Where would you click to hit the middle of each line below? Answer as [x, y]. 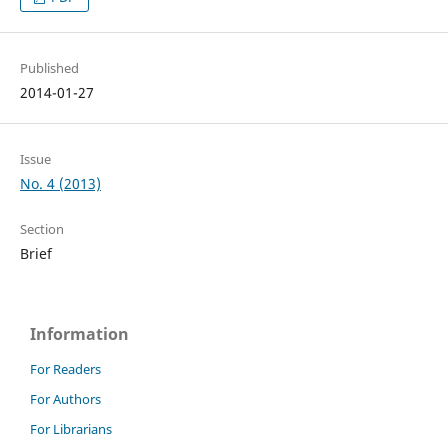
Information [79, 334]
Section [41, 229]
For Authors [65, 399]
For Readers [65, 369]
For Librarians [71, 428]
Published [49, 68]
